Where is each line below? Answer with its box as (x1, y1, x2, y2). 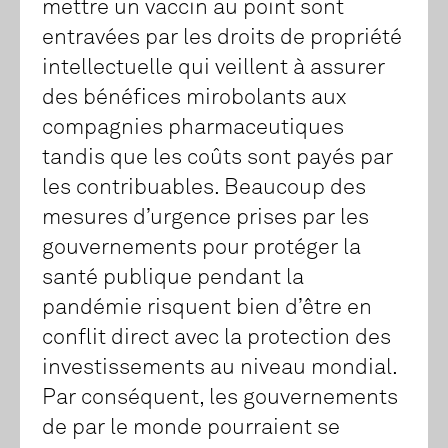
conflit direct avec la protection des (42, 327, 391, 350)
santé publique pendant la (42, 267, 304, 290)
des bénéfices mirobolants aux (42, 87, 346, 110)
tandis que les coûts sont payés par (42, 147, 393, 170)
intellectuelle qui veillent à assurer (42, 57, 385, 80)
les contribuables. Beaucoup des (42, 177, 366, 200)
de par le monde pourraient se (42, 417, 340, 440)
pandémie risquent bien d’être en (42, 297, 372, 320)
